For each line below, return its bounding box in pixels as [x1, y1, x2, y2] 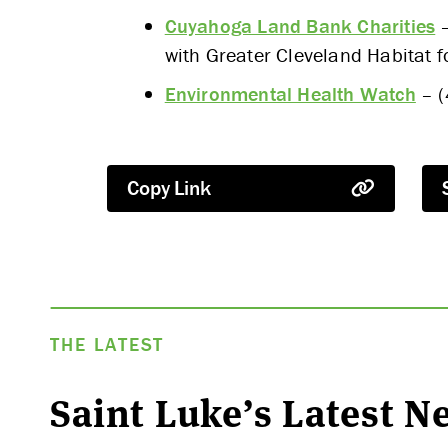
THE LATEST [50, 332, 165, 357]
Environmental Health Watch [164, 80, 416, 106]
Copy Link [127, 174, 211, 201]
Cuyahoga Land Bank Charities [164, 13, 436, 39]
